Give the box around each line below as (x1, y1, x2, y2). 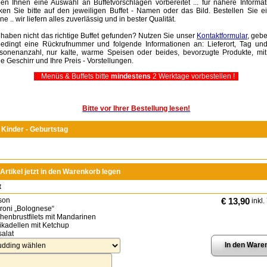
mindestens (111, 72, 151, 81)
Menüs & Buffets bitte (34, 72, 111, 81)
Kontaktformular (197, 32, 248, 41)
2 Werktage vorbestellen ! (151, 72, 239, 81)
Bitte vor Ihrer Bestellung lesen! (82, 104, 191, 113)
